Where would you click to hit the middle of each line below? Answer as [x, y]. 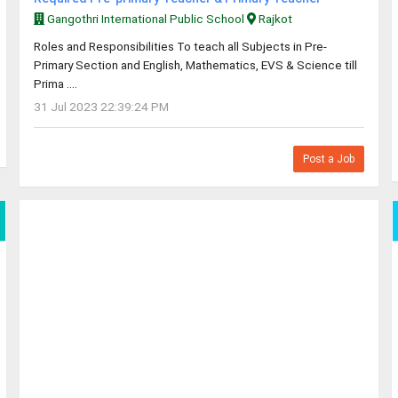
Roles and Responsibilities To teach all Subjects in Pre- [180, 46]
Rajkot [274, 19]
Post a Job [329, 159]
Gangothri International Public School [145, 19]
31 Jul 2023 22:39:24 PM [101, 107]
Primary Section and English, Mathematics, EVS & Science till [195, 65]
